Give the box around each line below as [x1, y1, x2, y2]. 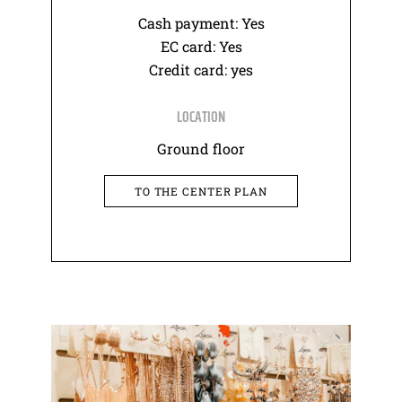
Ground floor [157, 139, 245, 159]
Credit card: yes [149, 60, 253, 80]
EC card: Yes [160, 37, 242, 57]
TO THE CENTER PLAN [134, 184, 268, 199]
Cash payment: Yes [137, 13, 265, 33]
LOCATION [177, 108, 225, 129]
